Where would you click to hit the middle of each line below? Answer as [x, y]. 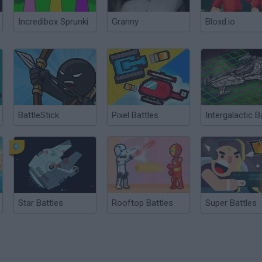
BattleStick [39, 115]
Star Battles [41, 203]
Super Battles [231, 203]
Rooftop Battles [142, 203]
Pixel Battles [135, 115]
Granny [125, 22]
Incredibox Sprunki [53, 22]
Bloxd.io [220, 22]
